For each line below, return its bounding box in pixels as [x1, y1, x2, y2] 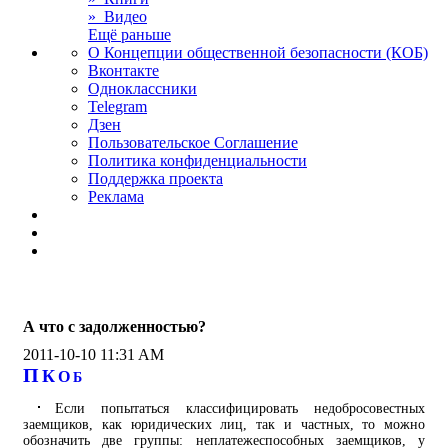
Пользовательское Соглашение [88, 134, 298, 151]
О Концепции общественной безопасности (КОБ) [88, 44, 428, 61]
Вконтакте [88, 62, 159, 79]
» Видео [88, 8, 147, 25]
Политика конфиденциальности [88, 152, 307, 169]
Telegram [88, 98, 147, 115]
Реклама [88, 188, 144, 205]
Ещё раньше [88, 26, 171, 43]
